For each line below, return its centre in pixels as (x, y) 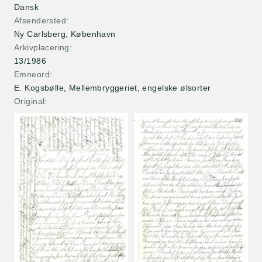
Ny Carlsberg (40, 34)
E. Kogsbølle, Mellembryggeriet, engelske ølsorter (113, 88)
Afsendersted (40, 20)
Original (30, 101)
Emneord (32, 74)
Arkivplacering (42, 47)
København (93, 34)
